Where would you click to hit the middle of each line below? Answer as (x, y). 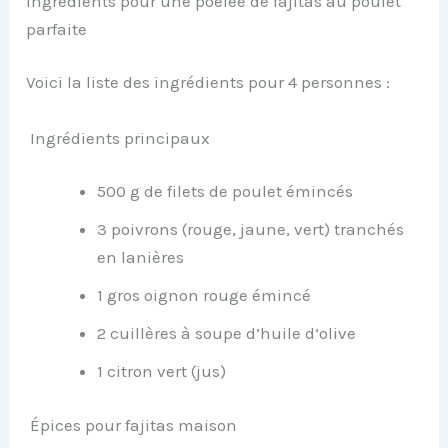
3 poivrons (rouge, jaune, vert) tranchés (251, 229)
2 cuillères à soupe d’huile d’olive (227, 333)
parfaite (57, 28)
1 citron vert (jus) (162, 371)
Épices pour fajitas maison (132, 424)
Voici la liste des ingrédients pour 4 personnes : (208, 82)
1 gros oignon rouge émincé (204, 295)
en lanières (141, 257)
